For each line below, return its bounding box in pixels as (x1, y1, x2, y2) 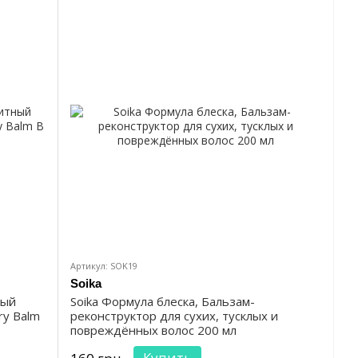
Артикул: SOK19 (70, 260, 137, 272)
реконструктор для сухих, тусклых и (70, 308, 278, 324)
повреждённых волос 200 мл (70, 322, 237, 339)
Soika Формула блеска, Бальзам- (70, 293, 255, 310)
